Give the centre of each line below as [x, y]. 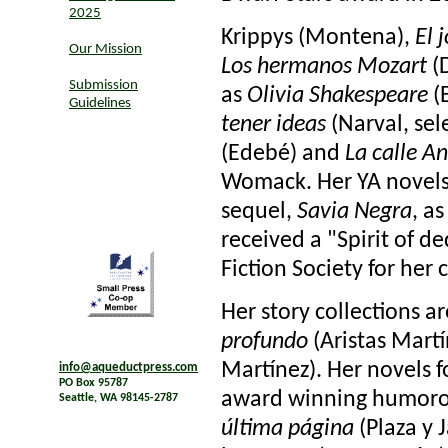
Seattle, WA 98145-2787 [118, 398]
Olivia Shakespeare [337, 95]
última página [287, 428]
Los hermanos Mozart [323, 66]
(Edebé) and [282, 153]
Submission [103, 85]
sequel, [258, 211]
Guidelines [100, 103]
